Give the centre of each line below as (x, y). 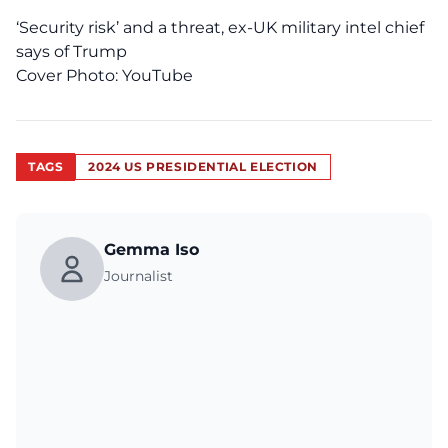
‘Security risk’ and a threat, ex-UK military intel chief (220, 27)
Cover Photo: (69, 75)
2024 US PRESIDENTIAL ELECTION (203, 166)
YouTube (157, 75)
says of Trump (71, 51)
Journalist (138, 276)
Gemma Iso (151, 249)
